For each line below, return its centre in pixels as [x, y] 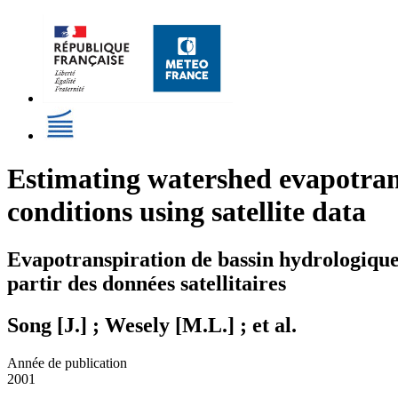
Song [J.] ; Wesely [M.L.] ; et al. [152, 325]
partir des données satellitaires [147, 283]
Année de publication [67, 362]
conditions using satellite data [187, 212]
